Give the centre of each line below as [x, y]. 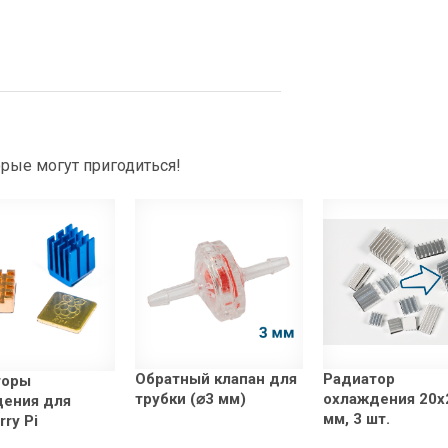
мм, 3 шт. [356, 419]
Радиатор [358, 379]
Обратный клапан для [216, 379]
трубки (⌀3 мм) [191, 399]
